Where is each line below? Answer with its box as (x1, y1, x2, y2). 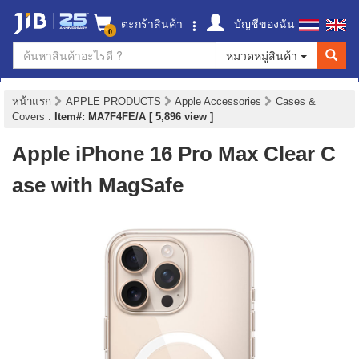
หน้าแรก (12, 95, 51, 107)
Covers (12, 111, 48, 123)
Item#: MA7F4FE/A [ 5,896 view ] (54, 111, 213, 123)
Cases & (276, 95, 316, 107)
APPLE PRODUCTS (66, 95, 164, 107)
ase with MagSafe (12, 173, 184, 197)
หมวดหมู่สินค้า (226, 47, 301, 63)
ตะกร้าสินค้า (118, 15, 183, 31)
